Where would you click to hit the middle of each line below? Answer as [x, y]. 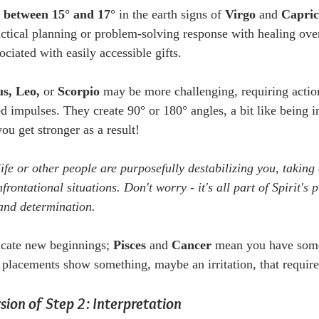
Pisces [130, 245]
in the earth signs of [170, 15]
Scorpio [77, 91]
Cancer [192, 245]
